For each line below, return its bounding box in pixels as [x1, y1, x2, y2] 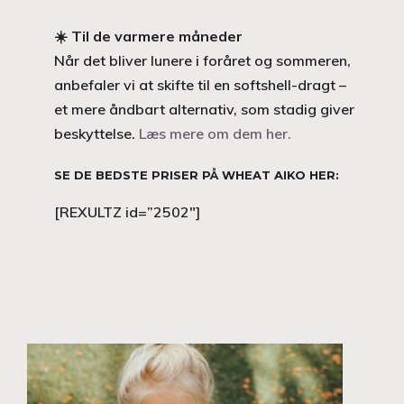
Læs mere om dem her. [139, 124, 291, 142]
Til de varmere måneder [71, 26, 243, 45]
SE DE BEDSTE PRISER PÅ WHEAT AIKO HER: [54, 167, 339, 182]
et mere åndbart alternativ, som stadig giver [54, 99, 354, 118]
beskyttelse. [54, 124, 139, 142]
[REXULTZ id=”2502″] [54, 202, 200, 221]
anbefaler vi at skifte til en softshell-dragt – [54, 75, 346, 94]
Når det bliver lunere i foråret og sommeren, [54, 50, 351, 69]
